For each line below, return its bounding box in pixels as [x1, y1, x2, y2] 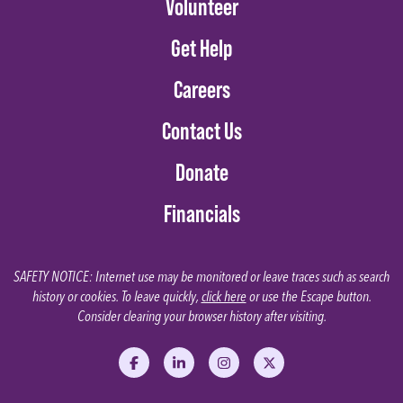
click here [201, 286, 246, 305]
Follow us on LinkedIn [177, 362, 269, 378]
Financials [163, 199, 240, 227]
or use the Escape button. [246, 286, 372, 305]
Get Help [171, 33, 232, 61]
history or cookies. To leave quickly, [31, 286, 201, 305]
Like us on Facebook [132, 362, 219, 378]
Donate [175, 157, 228, 185]
